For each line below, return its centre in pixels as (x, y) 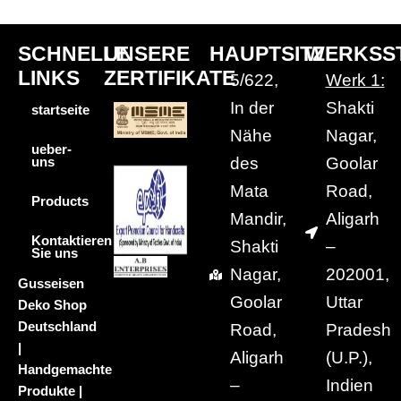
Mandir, (258, 219)
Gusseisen (51, 284)
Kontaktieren (72, 241)
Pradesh (358, 330)
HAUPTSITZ (267, 54)
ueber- (51, 149)
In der (252, 108)
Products (60, 201)
